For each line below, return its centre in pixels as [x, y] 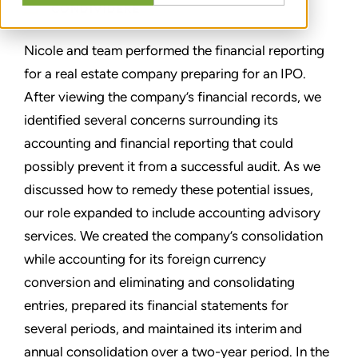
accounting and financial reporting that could [159, 143]
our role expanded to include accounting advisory [172, 212]
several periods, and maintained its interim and [163, 328]
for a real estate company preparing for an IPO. [165, 73]
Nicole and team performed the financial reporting [174, 50]
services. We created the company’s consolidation [173, 235]
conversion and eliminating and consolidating [159, 282]
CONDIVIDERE [95, 9]
